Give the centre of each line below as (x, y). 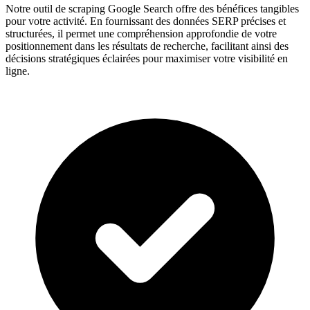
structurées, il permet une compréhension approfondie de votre (141, 34)
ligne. (18, 71)
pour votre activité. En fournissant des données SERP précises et (146, 21)
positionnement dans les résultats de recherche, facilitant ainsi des (147, 46)
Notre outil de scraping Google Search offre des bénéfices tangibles (152, 9)
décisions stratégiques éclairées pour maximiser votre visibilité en (147, 59)
